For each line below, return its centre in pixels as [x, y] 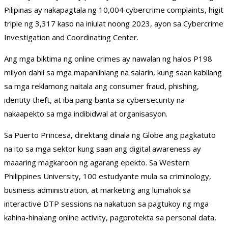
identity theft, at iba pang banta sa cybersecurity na [94, 100]
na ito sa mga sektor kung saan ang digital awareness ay [103, 149]
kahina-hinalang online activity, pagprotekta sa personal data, [110, 218]
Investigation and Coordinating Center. [71, 37]
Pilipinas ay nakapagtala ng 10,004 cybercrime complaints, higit [114, 10]
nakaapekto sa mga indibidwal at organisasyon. [86, 114]
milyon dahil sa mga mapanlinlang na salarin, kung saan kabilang [113, 73]
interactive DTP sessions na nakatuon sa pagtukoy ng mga [106, 204]
